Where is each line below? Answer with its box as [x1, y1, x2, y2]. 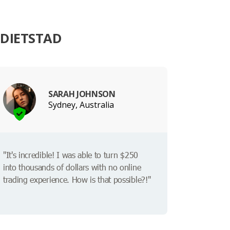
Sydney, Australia [48, 99, 114, 110]
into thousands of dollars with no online [3, 162, 141, 173]
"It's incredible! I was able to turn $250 [3, 149, 138, 161]
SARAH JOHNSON [48, 88, 116, 100]
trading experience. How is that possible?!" [3, 174, 151, 185]
